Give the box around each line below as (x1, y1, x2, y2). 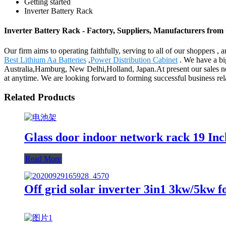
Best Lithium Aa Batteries (4, 55, 86, 64)
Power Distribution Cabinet (90, 55, 178, 64)
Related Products (4, 92, 75, 103)
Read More (25, 154, 61, 163)
